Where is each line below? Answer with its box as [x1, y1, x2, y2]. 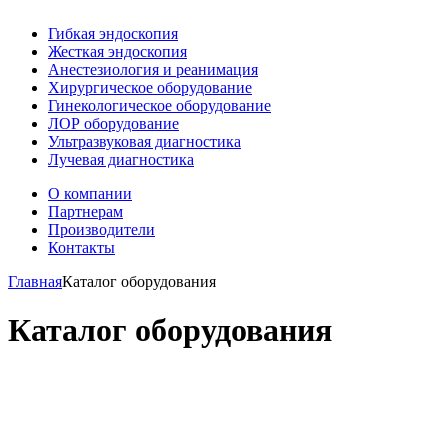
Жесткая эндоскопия [48, 43, 187, 60]
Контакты [48, 239, 115, 256]
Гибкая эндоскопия [48, 25, 178, 42]
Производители [48, 221, 155, 238]
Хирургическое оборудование [48, 79, 252, 96]
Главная [8, 273, 62, 290]
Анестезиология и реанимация [48, 61, 258, 78]
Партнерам [48, 203, 123, 220]
